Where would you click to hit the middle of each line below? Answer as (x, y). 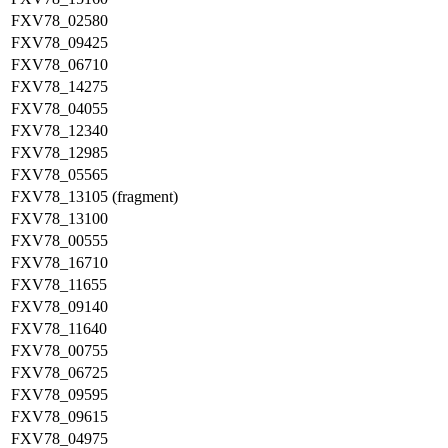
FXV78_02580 (59, 20)
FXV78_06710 (59, 64)
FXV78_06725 (59, 372)
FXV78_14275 (59, 86)
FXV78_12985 (59, 152)
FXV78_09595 (59, 394)
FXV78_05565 (59, 174)
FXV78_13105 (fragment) (94, 196)
